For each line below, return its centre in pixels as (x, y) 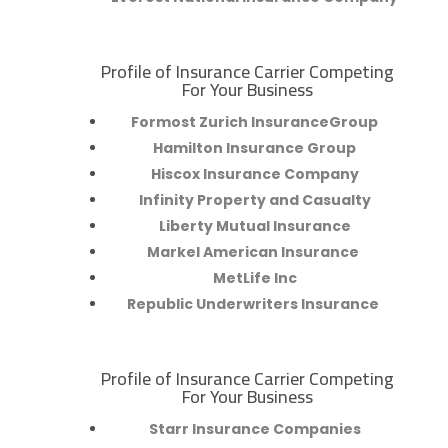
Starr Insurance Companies (254, 429)
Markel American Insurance (255, 252)
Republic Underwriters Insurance (255, 304)
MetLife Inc (254, 278)
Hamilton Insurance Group (255, 148)
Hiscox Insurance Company (254, 174)
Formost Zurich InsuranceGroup (255, 122)
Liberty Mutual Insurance (254, 226)
